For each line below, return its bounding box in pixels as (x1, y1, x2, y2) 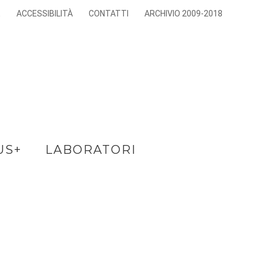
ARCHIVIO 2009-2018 (144, 9, 223, 18)
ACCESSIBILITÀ (16, 9, 73, 18)
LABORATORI (45, 143, 136, 157)
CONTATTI (89, 9, 129, 18)
